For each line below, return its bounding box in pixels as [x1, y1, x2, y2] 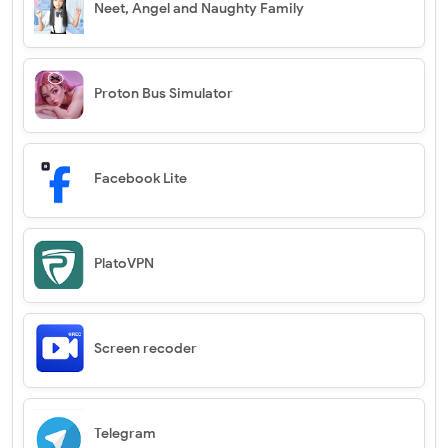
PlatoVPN [94, 255, 154, 273]
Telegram [94, 425, 156, 443]
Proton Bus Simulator [94, 85, 233, 103]
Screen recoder [94, 340, 197, 358]
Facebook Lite [94, 170, 187, 188]
